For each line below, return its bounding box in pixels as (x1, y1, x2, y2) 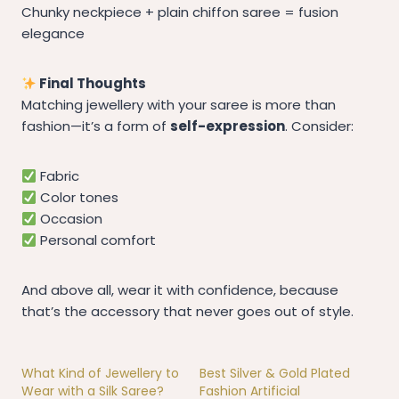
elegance (21, 24, 85, 44)
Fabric (37, 167, 80, 186)
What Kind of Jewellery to (21, 364, 179, 383)
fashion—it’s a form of (21, 117, 170, 136)
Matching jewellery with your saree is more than (21, 95, 336, 115)
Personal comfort (37, 231, 157, 250)
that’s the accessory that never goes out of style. (21, 302, 354, 322)
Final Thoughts (37, 74, 147, 94)
